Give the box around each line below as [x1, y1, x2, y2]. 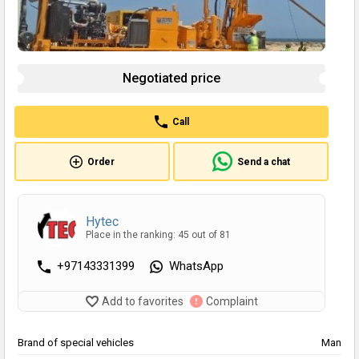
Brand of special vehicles [18, 337, 134, 349]
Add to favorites [101, 295, 184, 309]
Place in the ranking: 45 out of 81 [86, 228, 231, 240]
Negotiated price [123, 71, 220, 87]
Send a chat [236, 155, 290, 167]
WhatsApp [169, 259, 224, 274]
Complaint [205, 295, 258, 309]
